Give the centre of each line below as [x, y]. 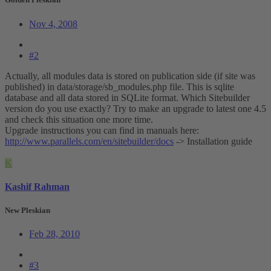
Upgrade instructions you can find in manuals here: [102, 130]
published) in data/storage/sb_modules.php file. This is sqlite [119, 87]
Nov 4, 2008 [53, 24]
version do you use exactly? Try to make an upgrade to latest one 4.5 [135, 108]
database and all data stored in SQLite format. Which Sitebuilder [127, 97]
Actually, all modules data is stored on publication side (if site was [130, 76]
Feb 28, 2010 [54, 234]
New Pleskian [28, 210]
